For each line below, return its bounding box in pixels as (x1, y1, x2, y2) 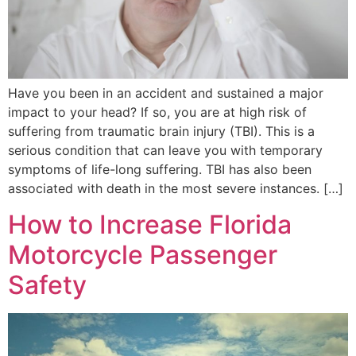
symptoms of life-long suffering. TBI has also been (8, 161, 311, 178)
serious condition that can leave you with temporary (8, 142, 323, 159)
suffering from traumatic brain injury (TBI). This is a (8, 123, 315, 140)
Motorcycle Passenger (8, 238, 277, 270)
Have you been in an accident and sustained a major (8, 85, 323, 102)
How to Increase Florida (8, 208, 292, 240)
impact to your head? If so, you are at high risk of (8, 104, 307, 121)
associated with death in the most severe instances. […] (8, 180, 343, 197)
